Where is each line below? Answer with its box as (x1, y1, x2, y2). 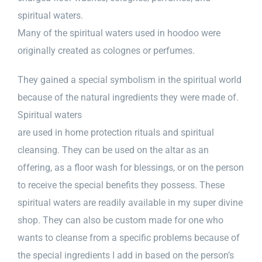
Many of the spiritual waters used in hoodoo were (18, 27, 220, 39)
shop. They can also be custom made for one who (18, 214, 223, 226)
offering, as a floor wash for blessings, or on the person (18, 161, 244, 173)
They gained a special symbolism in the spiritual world (18, 74, 242, 85)
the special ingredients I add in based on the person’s (18, 249, 234, 261)
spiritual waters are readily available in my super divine (18, 196, 243, 208)
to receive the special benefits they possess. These (18, 179, 225, 191)
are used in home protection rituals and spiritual (18, 126, 214, 138)
